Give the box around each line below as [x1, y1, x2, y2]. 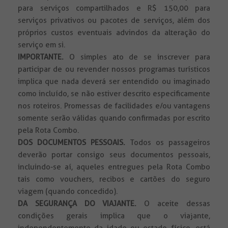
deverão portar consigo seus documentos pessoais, [18, 150, 210, 160]
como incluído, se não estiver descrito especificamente [18, 89, 210, 99]
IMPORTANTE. [18, 52, 64, 62]
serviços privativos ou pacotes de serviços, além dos [18, 16, 210, 25]
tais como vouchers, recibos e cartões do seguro [18, 175, 210, 184]
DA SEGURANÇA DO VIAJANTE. [18, 199, 137, 209]
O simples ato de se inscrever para [64, 52, 210, 62]
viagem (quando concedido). [18, 187, 118, 196]
